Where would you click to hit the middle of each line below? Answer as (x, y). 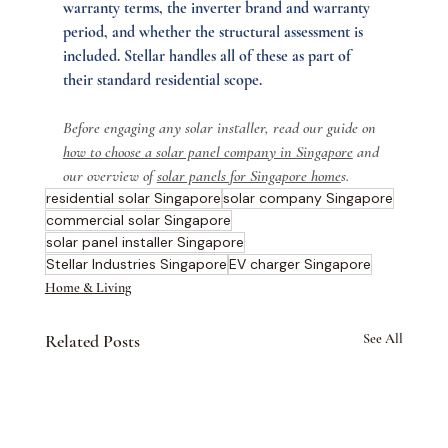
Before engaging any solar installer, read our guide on (221, 127)
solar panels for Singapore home (248, 175)
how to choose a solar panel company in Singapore (207, 151)
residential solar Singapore (133, 197)
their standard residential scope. (162, 79)
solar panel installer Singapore (144, 241)
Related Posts (92, 340)
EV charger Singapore (299, 263)
